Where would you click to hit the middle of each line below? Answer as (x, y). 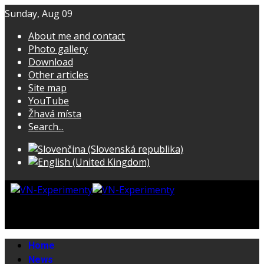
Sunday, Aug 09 (39, 14)
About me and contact (77, 36)
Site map (47, 88)
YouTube (49, 101)
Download (51, 62)
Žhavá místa (55, 114)
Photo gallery (58, 49)
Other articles (58, 75)
